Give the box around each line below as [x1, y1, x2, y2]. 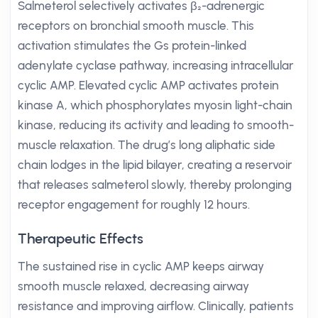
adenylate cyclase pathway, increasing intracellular [18, 58, 293, 72]
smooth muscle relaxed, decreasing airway [18, 279, 249, 293]
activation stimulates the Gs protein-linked [18, 38, 246, 53]
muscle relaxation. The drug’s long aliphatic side [18, 138, 275, 152]
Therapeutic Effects [18, 230, 143, 247]
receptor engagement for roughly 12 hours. [18, 197, 250, 212]
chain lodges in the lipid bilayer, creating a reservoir [18, 158, 292, 172]
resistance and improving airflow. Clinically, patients [18, 299, 294, 313]
